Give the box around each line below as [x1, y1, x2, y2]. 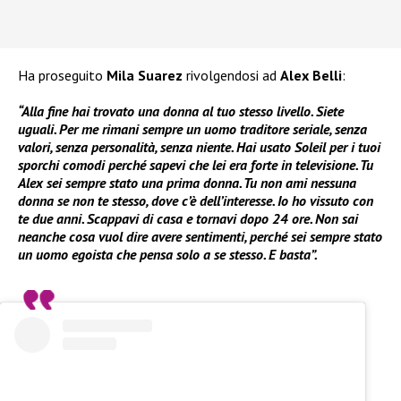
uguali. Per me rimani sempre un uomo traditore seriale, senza [18, 120, 367, 139]
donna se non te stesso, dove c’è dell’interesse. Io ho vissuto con [18, 192, 373, 210]
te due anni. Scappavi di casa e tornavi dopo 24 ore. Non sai [18, 209, 358, 228]
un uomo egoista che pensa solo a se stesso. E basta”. [18, 245, 318, 264]
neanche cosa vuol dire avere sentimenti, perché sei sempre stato [18, 227, 382, 246]
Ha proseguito [18, 66, 107, 85]
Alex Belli [280, 66, 342, 85]
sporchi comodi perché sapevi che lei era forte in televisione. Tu [18, 156, 373, 175]
